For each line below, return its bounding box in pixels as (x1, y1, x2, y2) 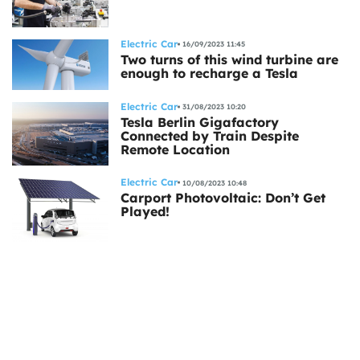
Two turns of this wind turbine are (121, 51, 338, 67)
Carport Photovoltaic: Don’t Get (121, 190, 325, 207)
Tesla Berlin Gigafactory (121, 113, 279, 130)
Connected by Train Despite (121, 127, 299, 144)
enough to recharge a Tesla (121, 64, 298, 81)
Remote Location (121, 141, 230, 157)
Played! (121, 203, 170, 220)
